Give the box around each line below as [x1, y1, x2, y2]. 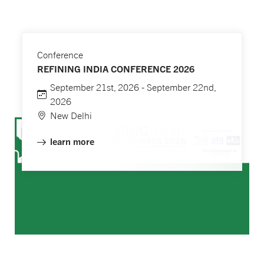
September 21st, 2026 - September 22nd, [49, 82, 216, 93]
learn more [49, 136, 94, 148]
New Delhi [49, 110, 92, 121]
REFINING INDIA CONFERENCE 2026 [37, 62, 195, 75]
